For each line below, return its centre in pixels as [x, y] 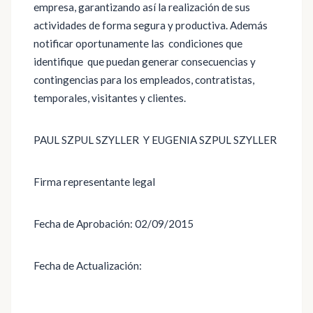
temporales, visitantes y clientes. [110, 98]
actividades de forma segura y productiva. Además [152, 25]
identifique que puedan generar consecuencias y [145, 61]
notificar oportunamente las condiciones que [138, 43]
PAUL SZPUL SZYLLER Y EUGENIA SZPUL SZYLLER [155, 140]
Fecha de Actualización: [88, 265]
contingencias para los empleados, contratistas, [144, 80]
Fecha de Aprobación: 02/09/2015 [114, 224]
